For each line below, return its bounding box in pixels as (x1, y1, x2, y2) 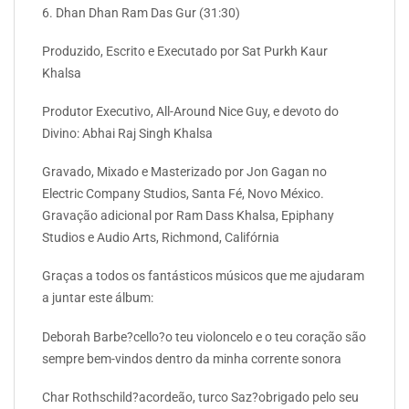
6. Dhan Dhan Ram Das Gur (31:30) (42, 5, 240, 20)
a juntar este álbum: (42, 290, 153, 306)
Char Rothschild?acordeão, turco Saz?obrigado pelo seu (42, 389, 359, 404)
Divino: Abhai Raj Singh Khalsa (42, 126, 213, 142)
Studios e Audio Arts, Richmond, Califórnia (42, 230, 279, 246)
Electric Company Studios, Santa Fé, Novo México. (42, 186, 324, 202)
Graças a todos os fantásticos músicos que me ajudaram (42, 268, 364, 284)
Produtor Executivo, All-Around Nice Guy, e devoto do (42, 104, 339, 120)
